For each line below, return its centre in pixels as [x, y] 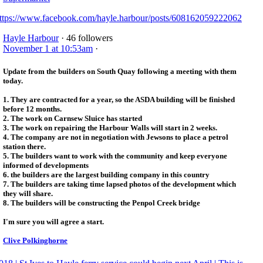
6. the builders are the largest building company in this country [106, 174]
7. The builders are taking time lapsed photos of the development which [119, 184]
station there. [24, 146]
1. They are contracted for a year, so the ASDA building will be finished [119, 99]
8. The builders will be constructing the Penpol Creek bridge [102, 203]
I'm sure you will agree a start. [53, 221]
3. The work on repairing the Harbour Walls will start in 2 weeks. [110, 127]
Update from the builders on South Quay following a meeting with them [120, 71]
